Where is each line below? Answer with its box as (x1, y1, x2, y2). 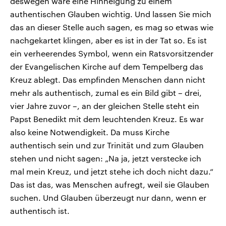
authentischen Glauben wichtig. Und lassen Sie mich (10, 9, 211, 19)
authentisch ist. (10, 205, 70, 215)
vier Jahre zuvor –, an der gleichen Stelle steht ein (10, 100, 199, 110)
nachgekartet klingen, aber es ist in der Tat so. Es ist (10, 35, 207, 45)
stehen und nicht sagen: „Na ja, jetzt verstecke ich (10, 153, 201, 163)
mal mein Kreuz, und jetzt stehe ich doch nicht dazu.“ (10, 166, 213, 176)
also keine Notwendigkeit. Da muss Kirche (10, 127, 169, 137)
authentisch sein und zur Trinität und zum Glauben (10, 140, 204, 150)
